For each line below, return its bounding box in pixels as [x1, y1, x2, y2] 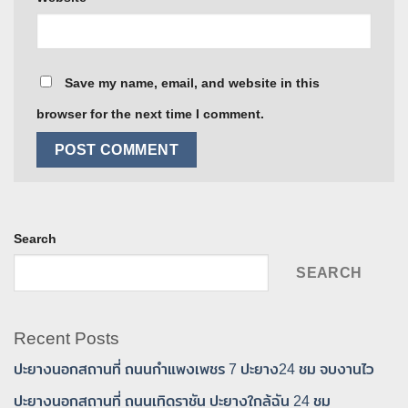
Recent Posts [14, 328, 119, 348]
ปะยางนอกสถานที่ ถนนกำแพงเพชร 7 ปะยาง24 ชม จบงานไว [14, 362, 374, 378]
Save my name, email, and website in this [65, 76, 320, 91]
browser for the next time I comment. [36, 107, 264, 122]
